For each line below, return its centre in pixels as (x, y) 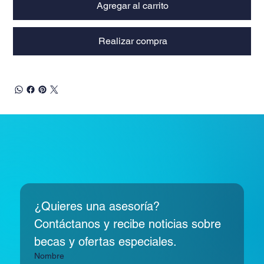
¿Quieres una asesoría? (97, 206)
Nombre (49, 255)
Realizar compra (133, 41)
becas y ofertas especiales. (106, 241)
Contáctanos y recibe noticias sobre (128, 224)
